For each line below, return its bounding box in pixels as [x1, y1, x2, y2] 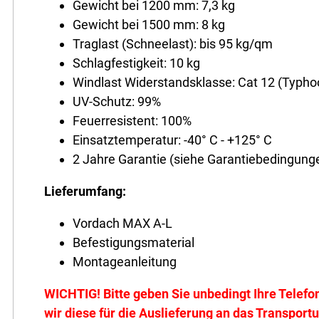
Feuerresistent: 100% [73, 113, 192, 129]
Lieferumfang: [44, 184, 127, 199]
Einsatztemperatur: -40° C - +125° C [73, 132, 273, 148]
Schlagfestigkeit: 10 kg [73, 56, 201, 71]
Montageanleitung [73, 254, 177, 270]
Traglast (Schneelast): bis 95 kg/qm [73, 36, 273, 52]
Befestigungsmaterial [73, 235, 195, 251]
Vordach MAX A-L [73, 216, 173, 231]
